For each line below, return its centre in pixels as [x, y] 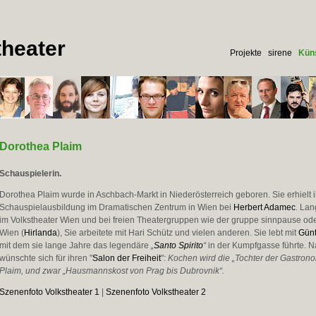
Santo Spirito [178, 245]
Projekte [245, 53]
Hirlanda [40, 233]
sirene [280, 53]
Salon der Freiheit [126, 258]
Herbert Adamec [264, 207]
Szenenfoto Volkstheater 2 [156, 292]
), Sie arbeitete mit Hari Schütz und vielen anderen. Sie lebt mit [177, 233]
